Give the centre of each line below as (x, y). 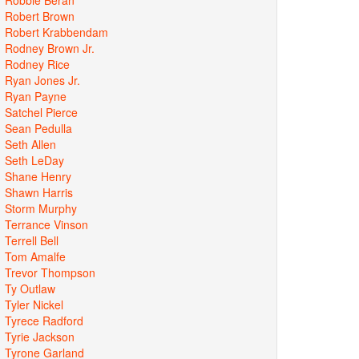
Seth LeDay (34, 160)
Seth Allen (30, 144)
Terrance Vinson (46, 224)
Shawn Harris (39, 192)
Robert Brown (40, 16)
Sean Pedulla (38, 128)
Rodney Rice (37, 64)
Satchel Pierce (41, 112)
